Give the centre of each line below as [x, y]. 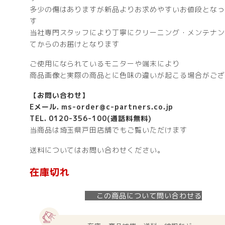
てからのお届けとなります [75, 44]
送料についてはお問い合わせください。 [97, 150]
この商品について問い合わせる [149, 195]
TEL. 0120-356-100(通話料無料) [90, 119]
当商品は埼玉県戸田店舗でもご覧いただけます [108, 130]
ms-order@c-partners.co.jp [118, 107]
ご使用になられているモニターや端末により [104, 64]
